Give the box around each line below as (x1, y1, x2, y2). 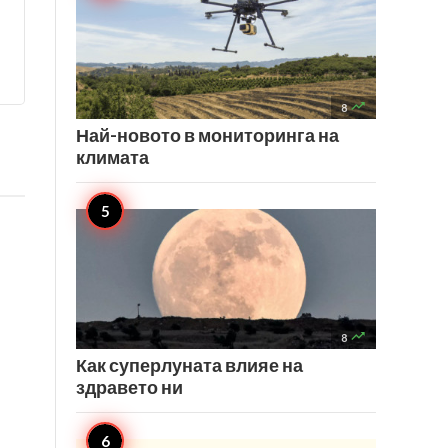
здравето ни (76, 376, 183, 398)
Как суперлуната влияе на (76, 354, 303, 376)
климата (76, 146, 149, 168)
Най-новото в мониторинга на (76, 124, 339, 146)
